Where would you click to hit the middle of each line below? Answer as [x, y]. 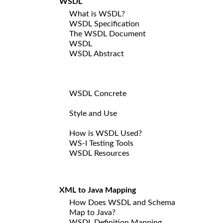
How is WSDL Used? [106, 133]
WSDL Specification [104, 24]
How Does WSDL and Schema [122, 202]
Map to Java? [92, 212]
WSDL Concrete [98, 93]
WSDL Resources [99, 153]
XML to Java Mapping [98, 190]
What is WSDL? [97, 14]
